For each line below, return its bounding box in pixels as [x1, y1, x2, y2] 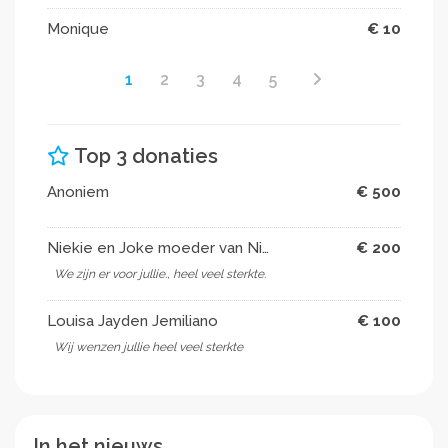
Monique [47, 19, 109, 38]
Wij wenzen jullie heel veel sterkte [54, 339, 243, 354]
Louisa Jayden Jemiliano [47, 311, 218, 330]
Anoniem [47, 182, 109, 201]
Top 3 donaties [70, 143, 218, 168]
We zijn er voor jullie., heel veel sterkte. [54, 266, 266, 281]
